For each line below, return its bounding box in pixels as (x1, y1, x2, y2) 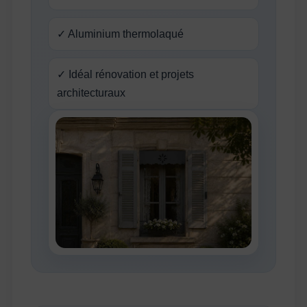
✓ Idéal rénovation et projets (57, 69, 195, 81)
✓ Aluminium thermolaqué (57, 28, 184, 40)
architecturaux (57, 87, 126, 99)
